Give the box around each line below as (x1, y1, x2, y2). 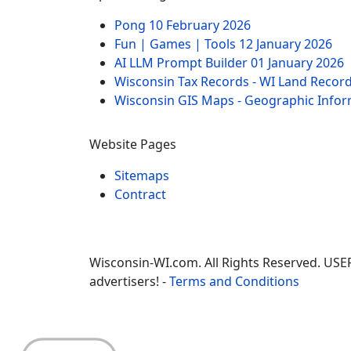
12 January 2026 (239, 35, 332, 52)
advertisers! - (89, 273, 169, 290)
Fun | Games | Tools (114, 35, 239, 52)
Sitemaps (114, 167, 169, 184)
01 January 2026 (251, 54, 344, 71)
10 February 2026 (149, 16, 251, 34)
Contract (114, 186, 166, 203)
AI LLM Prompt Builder (114, 54, 251, 71)
